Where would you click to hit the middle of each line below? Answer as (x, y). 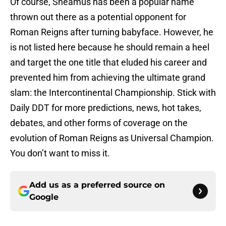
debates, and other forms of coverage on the (99, 123)
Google (44, 197)
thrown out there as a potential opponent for (98, 17)
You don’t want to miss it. (60, 153)
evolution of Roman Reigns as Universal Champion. (112, 138)
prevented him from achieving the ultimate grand (108, 78)
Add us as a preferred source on (97, 185)
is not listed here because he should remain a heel (110, 47)
